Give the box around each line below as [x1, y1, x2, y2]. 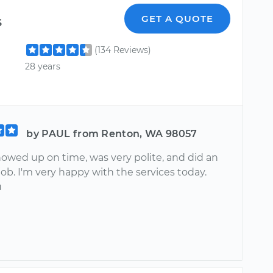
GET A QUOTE [141, 12, 214, 24]
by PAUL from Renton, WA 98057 [26, 127, 197, 140]
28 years [25, 60, 61, 72]
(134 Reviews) [94, 44, 152, 55]
